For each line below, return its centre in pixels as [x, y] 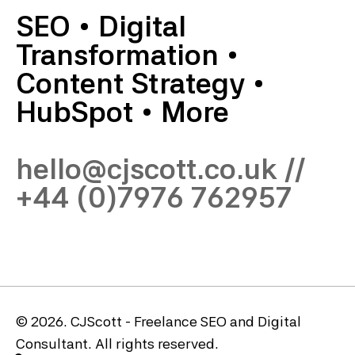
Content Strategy [130, 84]
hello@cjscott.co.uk [147, 170]
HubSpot [74, 113]
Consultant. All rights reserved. [117, 344]
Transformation [117, 55]
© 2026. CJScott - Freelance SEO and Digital [158, 322]
